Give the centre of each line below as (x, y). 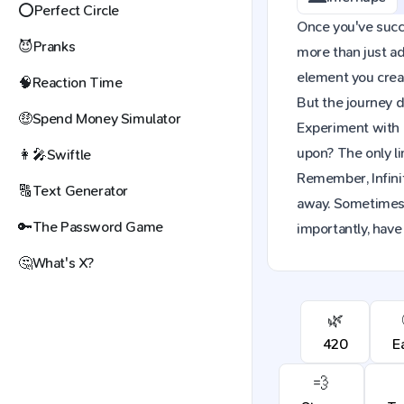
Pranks (54, 46)
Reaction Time (77, 83)
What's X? (63, 263)
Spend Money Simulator (106, 119)
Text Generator (80, 191)
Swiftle (69, 155)
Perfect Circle (77, 10)
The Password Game (97, 227)
